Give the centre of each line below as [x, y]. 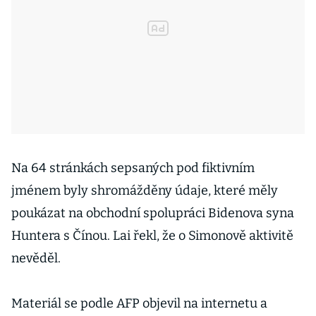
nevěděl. [36, 258]
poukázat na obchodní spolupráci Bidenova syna [153, 213]
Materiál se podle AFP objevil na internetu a [139, 303]
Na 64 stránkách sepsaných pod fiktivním [133, 168]
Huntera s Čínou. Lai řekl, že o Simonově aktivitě [152, 236]
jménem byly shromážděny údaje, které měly [145, 190]
